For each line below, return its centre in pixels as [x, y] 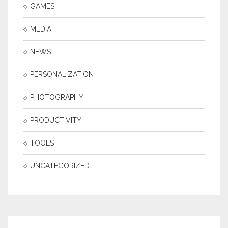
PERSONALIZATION [62, 75]
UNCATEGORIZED [60, 166]
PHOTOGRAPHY [57, 97]
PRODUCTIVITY [56, 120]
